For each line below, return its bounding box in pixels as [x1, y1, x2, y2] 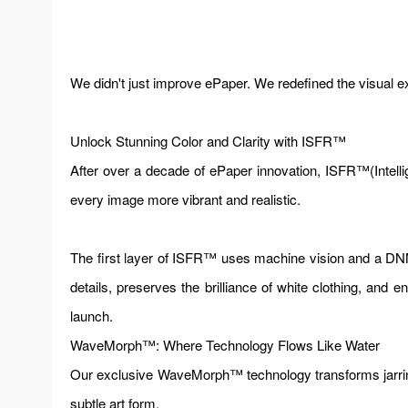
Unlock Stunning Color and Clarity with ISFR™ [70, 131, 358, 150]
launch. [70, 306, 113, 325]
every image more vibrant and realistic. [70, 189, 301, 209]
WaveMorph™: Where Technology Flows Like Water [70, 335, 380, 354]
